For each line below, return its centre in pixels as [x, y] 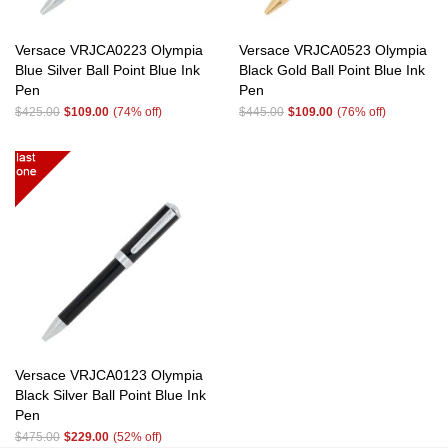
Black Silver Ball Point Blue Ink [110, 395]
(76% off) [361, 112]
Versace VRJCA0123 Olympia [109, 375]
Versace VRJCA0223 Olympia [109, 50]
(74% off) [137, 112]
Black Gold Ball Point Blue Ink [332, 70]
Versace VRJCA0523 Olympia [333, 50]
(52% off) [137, 437]
